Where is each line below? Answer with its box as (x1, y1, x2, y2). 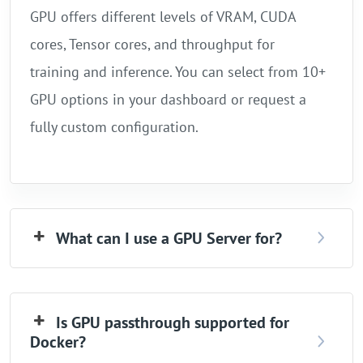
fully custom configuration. (30, 117, 199, 137)
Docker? (30, 331, 86, 353)
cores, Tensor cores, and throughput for (30, 35, 275, 54)
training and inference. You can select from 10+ (30, 62, 326, 82)
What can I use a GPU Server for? (56, 228, 283, 250)
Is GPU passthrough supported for (56, 312, 290, 334)
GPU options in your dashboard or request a (30, 90, 306, 109)
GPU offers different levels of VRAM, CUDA (30, 7, 296, 27)
